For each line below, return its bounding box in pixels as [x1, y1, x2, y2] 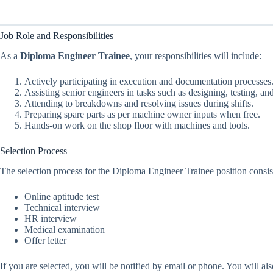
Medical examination [24, 224, 105, 235]
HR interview [24, 213, 77, 224]
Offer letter [24, 235, 66, 246]
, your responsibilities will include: [130, 50, 261, 61]
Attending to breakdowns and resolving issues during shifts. [24, 97, 253, 108]
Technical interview [24, 202, 100, 213]
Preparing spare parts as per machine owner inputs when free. [24, 108, 260, 119]
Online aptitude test [24, 191, 99, 202]
